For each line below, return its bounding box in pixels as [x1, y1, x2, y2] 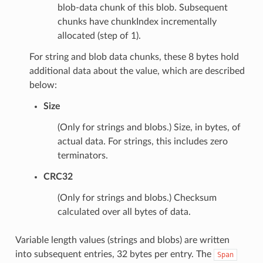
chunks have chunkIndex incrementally [57, 16, 217, 26]
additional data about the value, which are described [29, 66, 245, 76]
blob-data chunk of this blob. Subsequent [57, 2, 228, 12]
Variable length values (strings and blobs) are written [15, 235, 230, 245]
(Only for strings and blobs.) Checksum [57, 193, 217, 203]
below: [29, 80, 57, 90]
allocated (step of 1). [57, 31, 141, 41]
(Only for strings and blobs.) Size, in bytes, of [57, 122, 241, 132]
